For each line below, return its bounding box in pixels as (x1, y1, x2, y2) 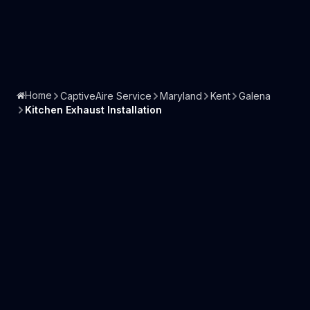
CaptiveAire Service (60, 89, 152, 102)
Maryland (160, 89, 202, 102)
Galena (239, 89, 271, 102)
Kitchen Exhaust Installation (25, 104, 162, 116)
